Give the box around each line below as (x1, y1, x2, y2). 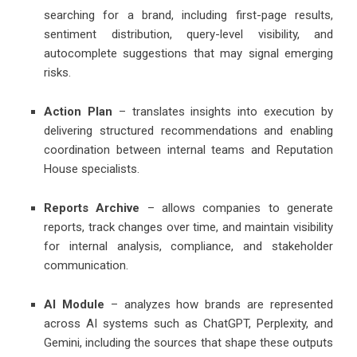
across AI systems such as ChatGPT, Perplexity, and (44, 316, 333, 331)
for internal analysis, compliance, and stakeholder (44, 238, 333, 253)
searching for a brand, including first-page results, (44, 7, 333, 22)
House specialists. (44, 161, 139, 176)
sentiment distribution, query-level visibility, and (44, 26, 333, 41)
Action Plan (44, 104, 112, 119)
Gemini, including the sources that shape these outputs (44, 335, 333, 350)
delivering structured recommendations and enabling (44, 123, 333, 138)
